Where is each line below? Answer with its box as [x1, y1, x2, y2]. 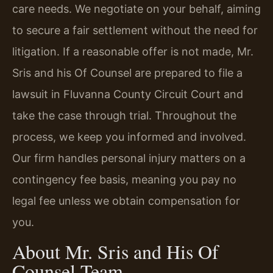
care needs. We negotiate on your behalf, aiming [12, 2, 261, 16]
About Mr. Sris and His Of [12, 238, 219, 264]
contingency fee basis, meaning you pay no [12, 173, 236, 186]
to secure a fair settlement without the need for [12, 24, 258, 37]
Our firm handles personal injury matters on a [12, 152, 246, 165]
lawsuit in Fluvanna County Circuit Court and [12, 88, 243, 101]
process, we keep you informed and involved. [12, 130, 246, 144]
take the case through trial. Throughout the [12, 109, 236, 122]
